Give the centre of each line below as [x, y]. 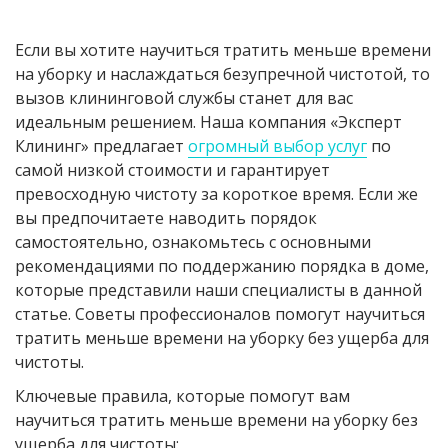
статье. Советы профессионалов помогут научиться [220, 314]
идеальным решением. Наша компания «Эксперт [208, 122]
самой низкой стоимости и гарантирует [172, 170]
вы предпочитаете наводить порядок [166, 218]
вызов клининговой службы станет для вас [184, 98]
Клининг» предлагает [101, 146]
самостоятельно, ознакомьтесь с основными [193, 242]
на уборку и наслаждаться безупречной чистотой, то [222, 74]
